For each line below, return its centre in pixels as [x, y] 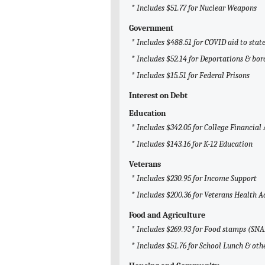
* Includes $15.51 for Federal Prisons [190, 76]
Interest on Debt [158, 96]
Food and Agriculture [167, 215]
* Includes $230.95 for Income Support [194, 179]
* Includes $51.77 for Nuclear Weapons [194, 8]
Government [151, 28]
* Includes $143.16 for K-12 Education [192, 144]
